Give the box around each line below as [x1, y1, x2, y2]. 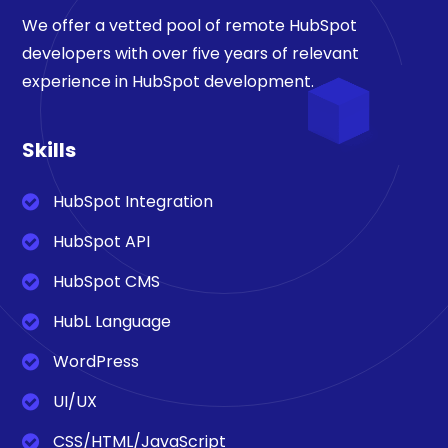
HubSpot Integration [53, 190, 213, 213]
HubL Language [53, 310, 171, 333]
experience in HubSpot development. [22, 70, 314, 93]
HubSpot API [53, 230, 150, 253]
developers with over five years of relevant [22, 42, 359, 65]
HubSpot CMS [53, 270, 160, 293]
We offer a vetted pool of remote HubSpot [22, 14, 357, 37]
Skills [22, 136, 76, 164]
